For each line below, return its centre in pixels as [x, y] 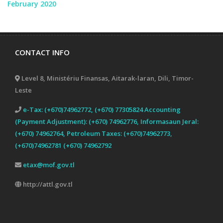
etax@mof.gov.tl [49, 165]
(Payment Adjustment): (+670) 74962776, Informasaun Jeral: [107, 121]
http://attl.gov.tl [47, 184]
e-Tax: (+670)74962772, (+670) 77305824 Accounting [102, 110]
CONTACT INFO [42, 52]
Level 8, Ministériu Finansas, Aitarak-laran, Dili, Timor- [107, 78]
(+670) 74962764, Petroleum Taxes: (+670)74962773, [94, 133]
